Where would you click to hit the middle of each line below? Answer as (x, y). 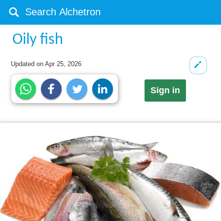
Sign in (165, 91)
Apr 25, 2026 (63, 64)
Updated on (28, 64)
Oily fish (38, 40)
